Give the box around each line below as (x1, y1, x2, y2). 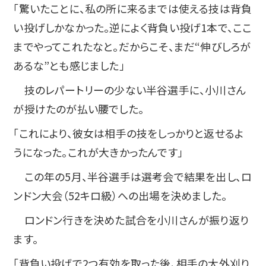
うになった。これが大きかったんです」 (13, 144, 183, 160)
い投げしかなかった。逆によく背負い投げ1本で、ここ (13, 19, 252, 35)
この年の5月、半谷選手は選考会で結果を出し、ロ (13, 168, 252, 184)
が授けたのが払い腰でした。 (13, 100, 144, 116)
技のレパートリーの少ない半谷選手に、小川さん (13, 81, 246, 97)
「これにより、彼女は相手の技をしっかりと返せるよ (13, 125, 245, 141)
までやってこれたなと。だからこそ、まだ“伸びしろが (13, 38, 251, 54)
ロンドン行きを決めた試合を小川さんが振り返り (13, 211, 249, 227)
